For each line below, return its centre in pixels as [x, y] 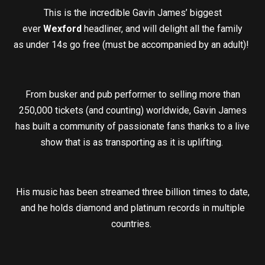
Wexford [62, 29]
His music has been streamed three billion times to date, [132, 192]
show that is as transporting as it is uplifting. [132, 143]
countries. [132, 224]
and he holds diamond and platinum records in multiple [132, 208]
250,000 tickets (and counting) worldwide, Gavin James [132, 111]
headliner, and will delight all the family [162, 29]
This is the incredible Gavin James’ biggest [132, 13]
